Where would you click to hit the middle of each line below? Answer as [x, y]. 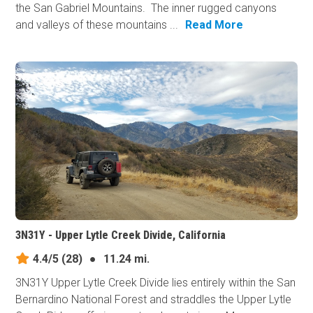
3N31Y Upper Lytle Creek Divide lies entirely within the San [156, 282]
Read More [214, 24]
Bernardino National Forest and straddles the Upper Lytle [154, 299]
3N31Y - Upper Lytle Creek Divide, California [121, 235]
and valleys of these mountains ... [97, 24]
